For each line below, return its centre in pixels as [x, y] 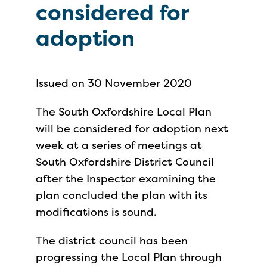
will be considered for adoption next [132, 128]
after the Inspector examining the [126, 178]
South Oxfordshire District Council [125, 162]
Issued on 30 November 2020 [114, 83]
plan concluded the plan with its [122, 195]
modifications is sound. [98, 212]
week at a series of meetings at [119, 145]
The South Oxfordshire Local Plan [124, 112]
